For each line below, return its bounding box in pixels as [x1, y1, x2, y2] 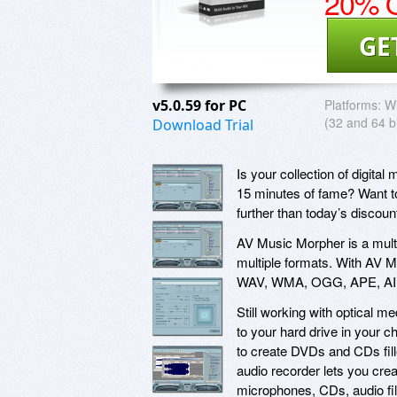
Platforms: [324, 95, 381, 113]
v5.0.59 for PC [152, 95, 250, 115]
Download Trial [152, 114, 253, 135]
